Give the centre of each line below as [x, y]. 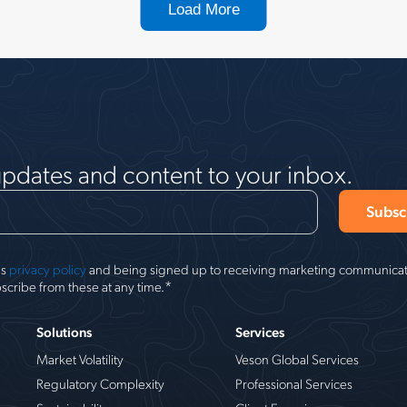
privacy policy [48, 268]
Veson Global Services [297, 358]
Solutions [64, 331]
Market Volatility [79, 358]
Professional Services [294, 383]
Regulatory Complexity [100, 383]
